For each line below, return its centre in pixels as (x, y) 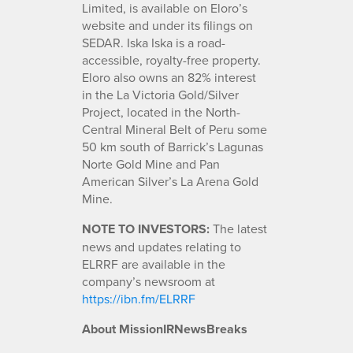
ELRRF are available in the (154, 264)
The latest (238, 228)
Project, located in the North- (161, 111)
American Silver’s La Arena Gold (170, 181)
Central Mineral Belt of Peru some (175, 129)
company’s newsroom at (149, 281)
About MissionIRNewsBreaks (165, 329)
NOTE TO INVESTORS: (146, 229)
